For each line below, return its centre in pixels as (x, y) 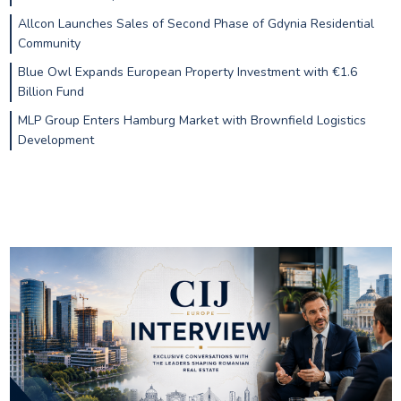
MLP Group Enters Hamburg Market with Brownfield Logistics (192, 120)
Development (55, 140)
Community (49, 44)
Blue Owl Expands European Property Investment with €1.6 (187, 73)
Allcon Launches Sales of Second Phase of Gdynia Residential (196, 24)
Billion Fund (51, 92)
